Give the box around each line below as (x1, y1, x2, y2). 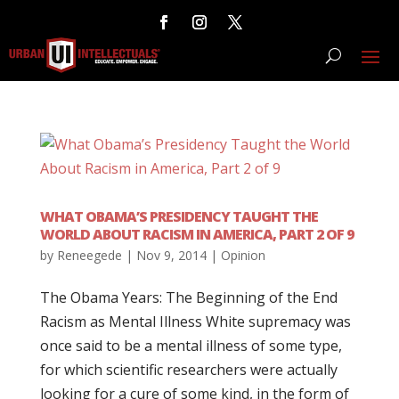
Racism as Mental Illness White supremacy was (39, 312, 351, 331)
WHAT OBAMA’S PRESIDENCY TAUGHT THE (39, 207, 318, 226)
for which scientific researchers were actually (39, 360, 338, 379)
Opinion (220, 247, 265, 264)
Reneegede (56, 247, 122, 264)
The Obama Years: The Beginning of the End (39, 288, 338, 307)
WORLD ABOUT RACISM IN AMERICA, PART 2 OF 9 (39, 224, 354, 244)
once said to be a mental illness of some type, (39, 336, 342, 355)
